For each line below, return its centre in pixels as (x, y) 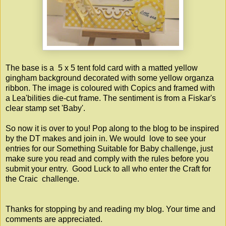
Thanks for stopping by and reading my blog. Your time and (110, 209)
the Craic (22, 179)
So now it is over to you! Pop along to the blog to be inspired (112, 129)
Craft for (197, 169)
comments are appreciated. (54, 219)
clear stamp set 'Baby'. (46, 108)
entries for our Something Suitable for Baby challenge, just (109, 149)
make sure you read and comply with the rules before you (107, 159)
